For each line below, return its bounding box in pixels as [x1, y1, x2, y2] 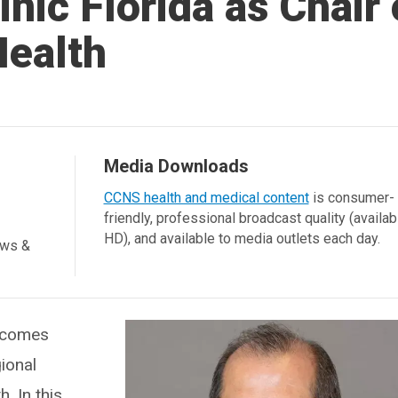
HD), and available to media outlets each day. [103, 230, 380, 247]
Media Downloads [103, 155, 249, 177]
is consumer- [308, 189, 394, 206]
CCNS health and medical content [103, 189, 309, 206]
